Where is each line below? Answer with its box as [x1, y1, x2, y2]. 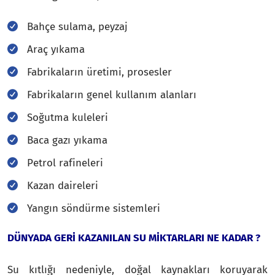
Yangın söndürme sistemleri [27, 201, 160, 215]
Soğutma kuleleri [27, 110, 108, 124]
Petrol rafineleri [27, 156, 103, 169]
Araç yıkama [27, 42, 85, 56]
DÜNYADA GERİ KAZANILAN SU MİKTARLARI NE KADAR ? [7, 231, 260, 244]
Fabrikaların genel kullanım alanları [27, 88, 196, 101]
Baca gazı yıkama [27, 133, 107, 147]
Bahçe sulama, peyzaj [27, 20, 128, 33]
